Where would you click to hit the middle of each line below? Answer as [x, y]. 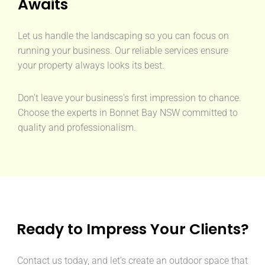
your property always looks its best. [91, 65]
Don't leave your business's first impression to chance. [130, 98]
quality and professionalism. [77, 127]
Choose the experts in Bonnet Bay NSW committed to [128, 112]
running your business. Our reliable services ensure [123, 50]
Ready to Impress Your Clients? [132, 229]
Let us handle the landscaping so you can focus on [123, 35]
